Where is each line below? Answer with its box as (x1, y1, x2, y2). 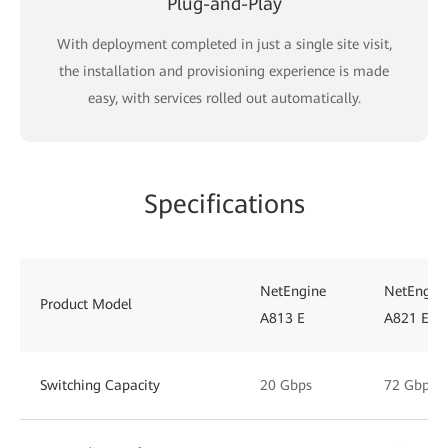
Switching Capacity (40, 376, 160, 393)
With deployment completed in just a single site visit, (56, 35, 392, 52)
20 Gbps (260, 376, 312, 393)
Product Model (40, 295, 132, 312)
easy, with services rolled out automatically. (87, 89, 361, 106)
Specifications (143, 188, 305, 219)
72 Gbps (384, 376, 436, 393)
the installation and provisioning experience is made (59, 62, 389, 79)
